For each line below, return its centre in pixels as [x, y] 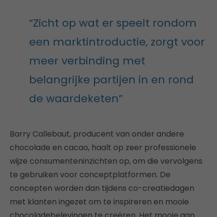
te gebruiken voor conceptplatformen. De [90, 175]
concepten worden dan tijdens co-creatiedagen [102, 188]
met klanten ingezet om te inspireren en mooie [99, 202]
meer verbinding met [87, 61]
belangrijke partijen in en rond [111, 80]
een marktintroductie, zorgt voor [117, 42]
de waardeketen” [76, 99]
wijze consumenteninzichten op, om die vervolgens [106, 161]
